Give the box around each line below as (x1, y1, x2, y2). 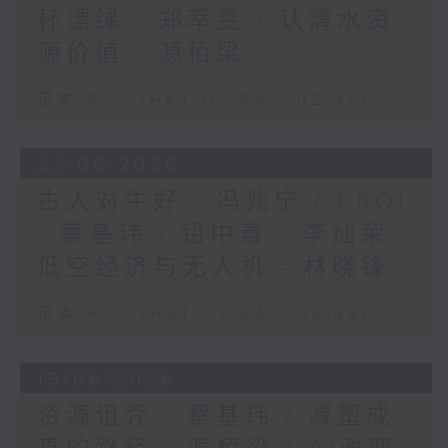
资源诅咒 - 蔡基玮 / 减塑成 (36, 403, 395, 432)
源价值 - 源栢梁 (36, 39, 245, 68)
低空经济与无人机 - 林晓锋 (36, 254, 390, 283)
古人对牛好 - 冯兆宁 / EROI (36, 188, 408, 217)
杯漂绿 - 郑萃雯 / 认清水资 (36, 6, 395, 35)
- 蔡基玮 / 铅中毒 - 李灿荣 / (36, 221, 412, 250)
